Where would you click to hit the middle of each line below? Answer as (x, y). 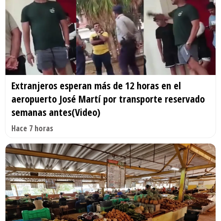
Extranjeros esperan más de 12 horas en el (96, 85)
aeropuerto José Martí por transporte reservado (108, 99)
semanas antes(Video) (56, 112)
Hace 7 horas (32, 128)
